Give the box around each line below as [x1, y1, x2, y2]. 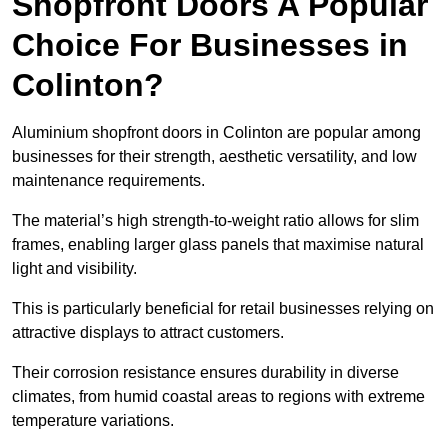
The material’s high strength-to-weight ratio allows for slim [12, 212, 419, 230]
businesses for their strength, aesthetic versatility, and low [12, 148, 417, 166]
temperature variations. [12, 412, 178, 430]
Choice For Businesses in [12, 27, 408, 64]
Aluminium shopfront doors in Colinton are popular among [12, 124, 421, 142]
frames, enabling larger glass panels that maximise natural [12, 236, 424, 254]
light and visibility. [12, 260, 141, 278]
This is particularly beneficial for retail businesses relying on [12, 300, 434, 318]
